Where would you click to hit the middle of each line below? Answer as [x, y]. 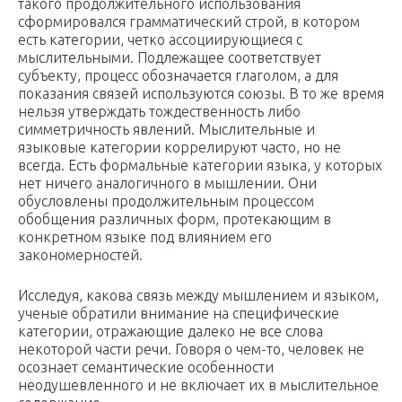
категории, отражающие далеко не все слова [170, 332]
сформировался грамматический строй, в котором [189, 22]
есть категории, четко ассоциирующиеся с [160, 40]
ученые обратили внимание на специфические [179, 314]
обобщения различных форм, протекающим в [175, 219]
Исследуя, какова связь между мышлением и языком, [198, 296]
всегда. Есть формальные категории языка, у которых [200, 166]
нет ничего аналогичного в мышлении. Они [167, 184]
